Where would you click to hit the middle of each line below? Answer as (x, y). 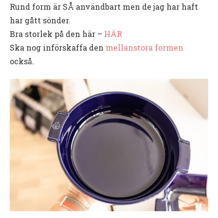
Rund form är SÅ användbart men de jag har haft (104, 7)
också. (22, 61)
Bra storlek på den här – (57, 34)
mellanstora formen (145, 48)
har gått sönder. (40, 20)
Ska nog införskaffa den (58, 48)
